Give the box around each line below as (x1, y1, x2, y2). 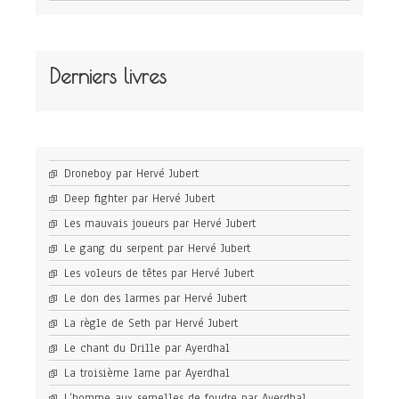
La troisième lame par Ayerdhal (64, 364, 230, 381)
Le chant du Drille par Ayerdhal (64, 339, 230, 356)
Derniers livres (49, 63, 167, 88)
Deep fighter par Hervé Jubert (64, 190, 215, 207)
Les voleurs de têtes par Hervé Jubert (64, 265, 254, 281)
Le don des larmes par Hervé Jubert (64, 289, 247, 306)
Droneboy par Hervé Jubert (64, 165, 199, 182)
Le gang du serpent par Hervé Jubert (64, 240, 250, 256)
